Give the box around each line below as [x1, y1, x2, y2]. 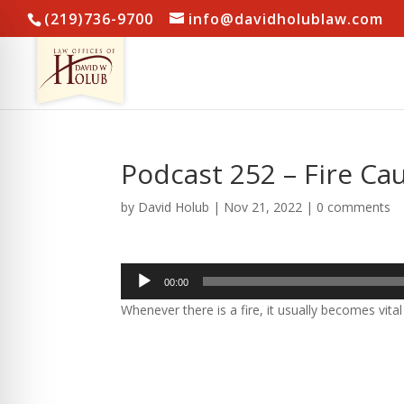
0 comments [317, 198, 391, 216]
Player [120, 285, 157, 302]
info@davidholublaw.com [188, 9, 383, 29]
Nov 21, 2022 [224, 198, 303, 216]
